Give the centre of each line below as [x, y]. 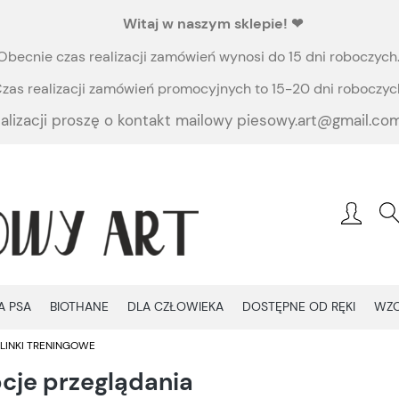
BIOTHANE [79, 306]
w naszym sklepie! [223, 24]
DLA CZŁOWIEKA [175, 306]
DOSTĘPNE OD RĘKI [299, 306]
